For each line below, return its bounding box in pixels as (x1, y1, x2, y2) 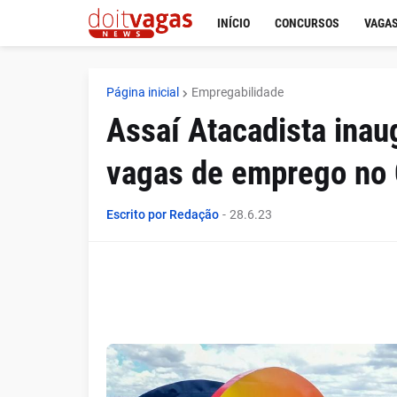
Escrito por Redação (105, 207, 219, 222)
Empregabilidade (191, 85, 284, 99)
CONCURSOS (274, 16, 339, 30)
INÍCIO (216, 16, 250, 30)
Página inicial (105, 85, 179, 99)
